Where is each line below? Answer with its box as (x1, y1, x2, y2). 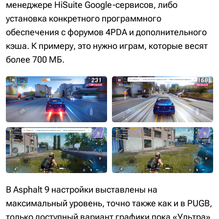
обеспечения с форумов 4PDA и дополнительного (6, 26, 207, 37)
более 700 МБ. (6, 54, 65, 65)
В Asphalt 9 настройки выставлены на (6, 184, 157, 195)
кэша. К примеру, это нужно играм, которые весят (6, 40, 208, 51)
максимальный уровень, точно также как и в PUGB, (6, 197, 212, 208)
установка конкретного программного (6, 13, 161, 23)
